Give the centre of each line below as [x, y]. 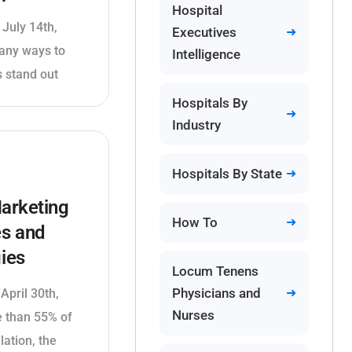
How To [194, 222]
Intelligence [206, 54]
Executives [204, 32]
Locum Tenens [215, 271]
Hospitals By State [227, 174]
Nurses [193, 315]
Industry [196, 125]
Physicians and [216, 293]
